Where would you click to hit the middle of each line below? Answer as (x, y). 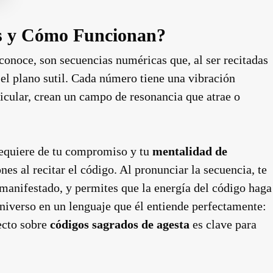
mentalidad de (190, 151)
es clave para (223, 224)
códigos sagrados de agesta (120, 224)
